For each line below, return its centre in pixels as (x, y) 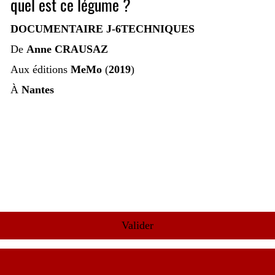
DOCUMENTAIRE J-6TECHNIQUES (102, 29)
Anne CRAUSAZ (67, 49)
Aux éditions (40, 69)
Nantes (37, 89)
